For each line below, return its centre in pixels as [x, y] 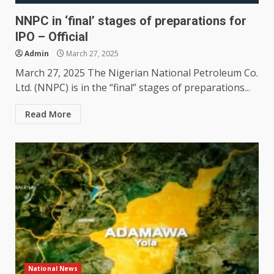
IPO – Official [52, 37]
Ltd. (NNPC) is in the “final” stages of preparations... [133, 88]
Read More [48, 114]
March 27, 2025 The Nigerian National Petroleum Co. [137, 73]
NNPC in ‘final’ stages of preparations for [131, 21]
